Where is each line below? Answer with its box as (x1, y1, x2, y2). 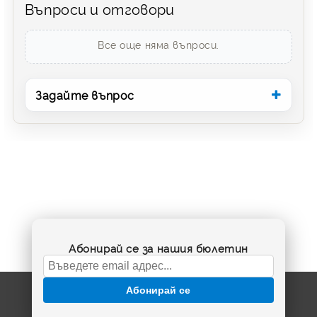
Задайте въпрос (35, 87, 134, 103)
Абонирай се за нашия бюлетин (69, 240, 248, 255)
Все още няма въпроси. (98, 38, 219, 52)
